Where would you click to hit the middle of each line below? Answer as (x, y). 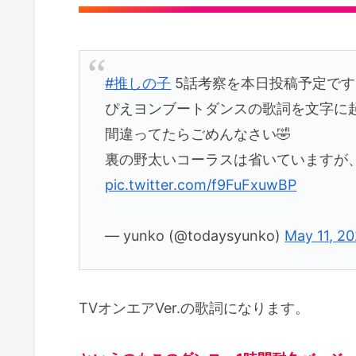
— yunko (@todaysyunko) (195, 236)
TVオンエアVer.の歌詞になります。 (194, 308)
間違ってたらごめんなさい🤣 (198, 134)
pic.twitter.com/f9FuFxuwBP (201, 185)
